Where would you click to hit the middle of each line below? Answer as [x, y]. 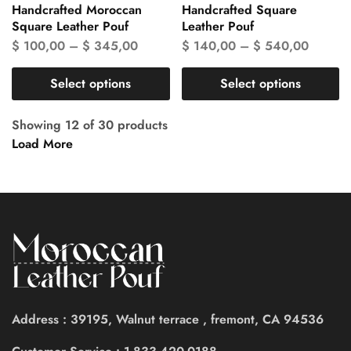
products [143, 125]
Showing [36, 125]
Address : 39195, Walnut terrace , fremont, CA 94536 [168, 319]
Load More [42, 144]
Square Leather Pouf [70, 27]
